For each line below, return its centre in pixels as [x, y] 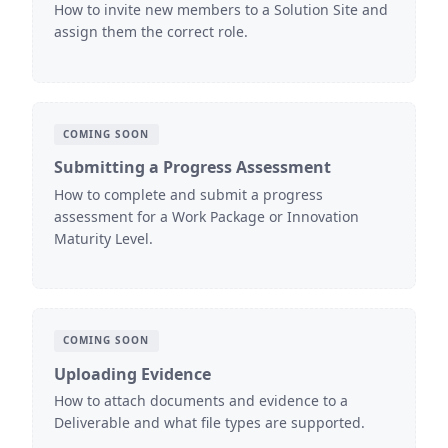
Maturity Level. [103, 238]
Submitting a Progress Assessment [192, 167]
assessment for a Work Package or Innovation [206, 216]
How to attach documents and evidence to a [200, 401]
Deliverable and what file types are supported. [209, 423]
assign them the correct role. [150, 32]
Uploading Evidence [132, 373]
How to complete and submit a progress [188, 194]
